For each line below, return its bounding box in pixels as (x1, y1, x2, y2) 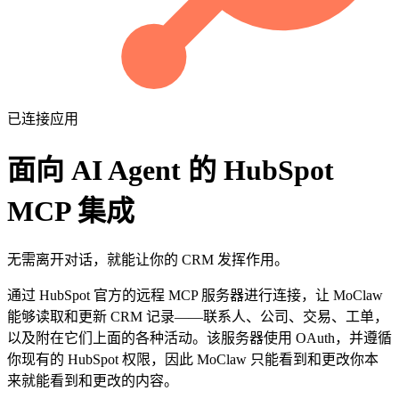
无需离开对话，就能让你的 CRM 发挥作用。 (7, 252, 289, 268)
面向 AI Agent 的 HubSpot (7, 154, 334, 187)
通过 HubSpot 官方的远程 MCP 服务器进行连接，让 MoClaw (7, 288, 383, 304)
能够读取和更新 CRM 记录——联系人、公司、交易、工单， (7, 309, 388, 325)
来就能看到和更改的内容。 (7, 373, 178, 389)
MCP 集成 (7, 195, 134, 228)
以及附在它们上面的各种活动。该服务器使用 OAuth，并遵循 (7, 330, 392, 346)
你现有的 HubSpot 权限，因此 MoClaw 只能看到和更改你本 (7, 352, 379, 368)
